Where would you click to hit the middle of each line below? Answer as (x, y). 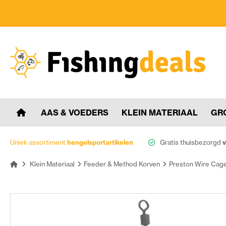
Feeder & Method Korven (122, 164)
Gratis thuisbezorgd (191, 142)
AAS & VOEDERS (75, 112)
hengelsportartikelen (100, 142)
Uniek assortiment (39, 142)
